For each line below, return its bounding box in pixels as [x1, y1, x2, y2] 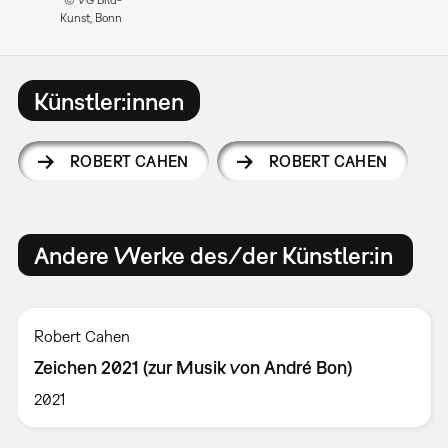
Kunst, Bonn [59, 11, 122, 26]
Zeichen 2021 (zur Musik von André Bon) [33, 356, 352, 378]
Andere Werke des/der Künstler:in [33, 240, 393, 269]
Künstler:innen [33, 86, 184, 115]
